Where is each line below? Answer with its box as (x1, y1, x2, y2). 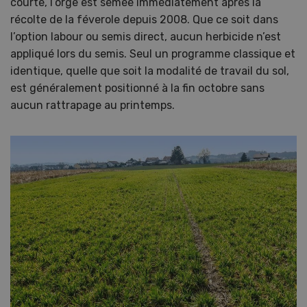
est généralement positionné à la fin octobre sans (10, 81, 265, 95)
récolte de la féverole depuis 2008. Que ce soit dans (10, 12, 278, 26)
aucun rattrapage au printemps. (10, 98, 175, 112)
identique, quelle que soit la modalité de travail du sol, (10, 64, 289, 77)
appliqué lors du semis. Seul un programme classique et (10, 47, 295, 60)
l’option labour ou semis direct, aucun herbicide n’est (10, 29, 281, 43)
